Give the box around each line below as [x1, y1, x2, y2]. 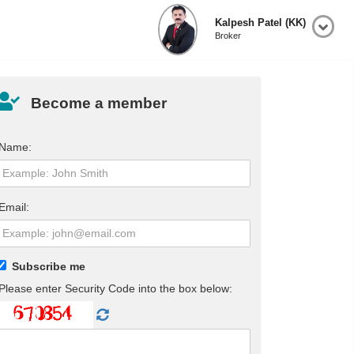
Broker [215, 30, 241, 40]
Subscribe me [12, 260, 86, 273]
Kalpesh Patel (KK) [215, 17, 306, 29]
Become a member [31, 94, 168, 112]
